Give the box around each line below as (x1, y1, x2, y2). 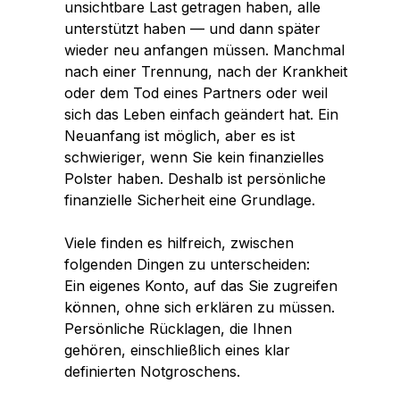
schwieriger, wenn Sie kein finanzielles (64, 148, 324, 166)
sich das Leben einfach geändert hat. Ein (64, 105, 338, 123)
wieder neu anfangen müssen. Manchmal (64, 41, 345, 59)
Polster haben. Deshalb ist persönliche (64, 170, 326, 187)
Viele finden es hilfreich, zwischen (64, 234, 294, 252)
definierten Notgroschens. (64, 362, 240, 380)
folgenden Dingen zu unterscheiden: (64, 255, 310, 273)
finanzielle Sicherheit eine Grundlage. (64, 191, 315, 209)
